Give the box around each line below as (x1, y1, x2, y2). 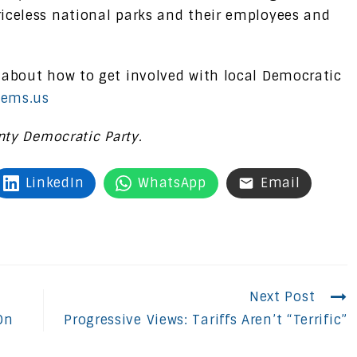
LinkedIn (25, 174, 84, 191)
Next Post (249, 288, 316, 305)
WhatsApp (138, 174, 206, 191)
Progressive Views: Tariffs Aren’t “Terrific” (64, 311, 347, 328)
